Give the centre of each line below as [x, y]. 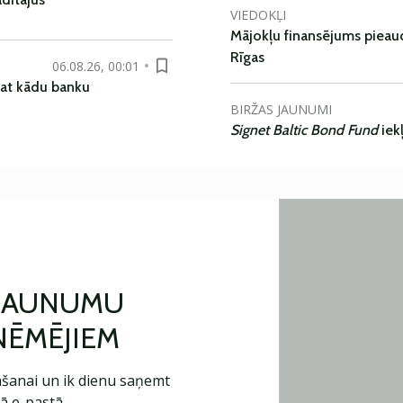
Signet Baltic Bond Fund [306, 130]
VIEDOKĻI [258, 14]
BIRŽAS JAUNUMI [281, 109]
